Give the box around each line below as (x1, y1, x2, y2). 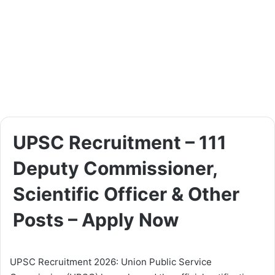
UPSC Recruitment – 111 (13, 131, 227, 154)
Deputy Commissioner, (13, 157, 217, 180)
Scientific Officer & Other (13, 183, 239, 206)
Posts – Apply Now (13, 209, 179, 231)
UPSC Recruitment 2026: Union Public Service (10, 256, 212, 268)
